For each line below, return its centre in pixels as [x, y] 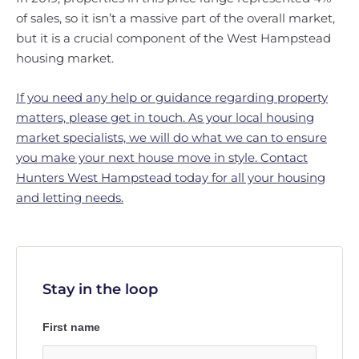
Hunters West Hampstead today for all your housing [171, 177]
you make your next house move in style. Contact [162, 157]
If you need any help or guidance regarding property [172, 97]
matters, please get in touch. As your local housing [165, 117]
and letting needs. [70, 198]
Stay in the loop [100, 289]
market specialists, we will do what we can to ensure [171, 137]
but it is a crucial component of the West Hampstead [173, 38]
